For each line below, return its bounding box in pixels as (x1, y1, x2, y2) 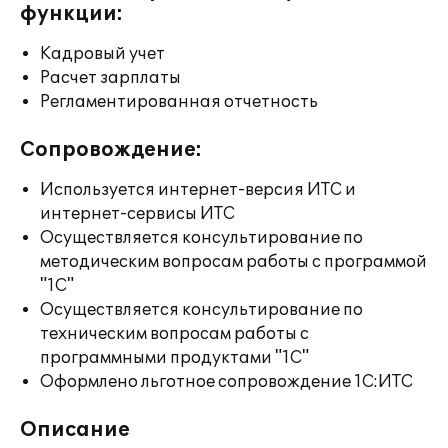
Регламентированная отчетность (40, 92, 318, 112)
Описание (20, 418, 130, 442)
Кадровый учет (40, 44, 165, 64)
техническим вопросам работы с (40, 324, 309, 344)
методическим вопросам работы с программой (40, 252, 427, 272)
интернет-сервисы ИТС (40, 204, 235, 224)
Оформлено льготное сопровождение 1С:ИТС (40, 372, 413, 392)
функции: (20, 2, 123, 26)
